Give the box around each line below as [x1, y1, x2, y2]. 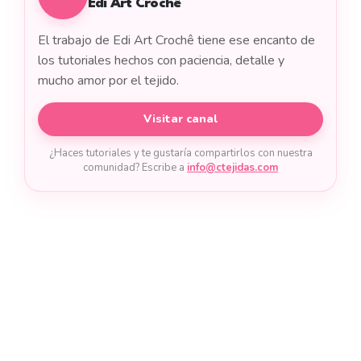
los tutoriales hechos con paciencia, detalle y [38, 51, 284, 69]
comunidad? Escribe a [83, 160, 187, 175]
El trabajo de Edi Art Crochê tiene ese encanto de [38, 31, 315, 49]
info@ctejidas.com [187, 160, 278, 175]
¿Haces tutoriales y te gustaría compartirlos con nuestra [48, 145, 313, 160]
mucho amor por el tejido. [38, 71, 179, 89]
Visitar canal [143, 110, 218, 127]
